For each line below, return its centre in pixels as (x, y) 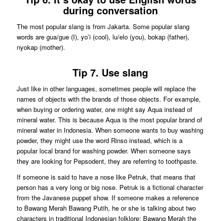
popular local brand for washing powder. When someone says (104, 150)
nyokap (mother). (41, 47)
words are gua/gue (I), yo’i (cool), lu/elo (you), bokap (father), (103, 37)
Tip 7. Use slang (110, 72)
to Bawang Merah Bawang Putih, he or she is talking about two (106, 208)
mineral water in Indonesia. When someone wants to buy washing (110, 130)
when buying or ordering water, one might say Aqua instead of (104, 109)
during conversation (110, 10)
